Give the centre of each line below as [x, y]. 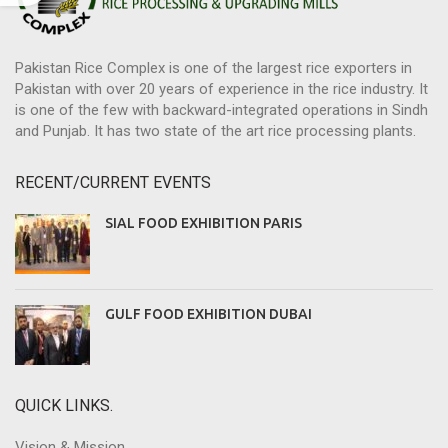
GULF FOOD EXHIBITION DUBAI [208, 314]
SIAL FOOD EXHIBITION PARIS [203, 223]
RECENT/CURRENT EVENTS [113, 183]
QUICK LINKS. [64, 406]
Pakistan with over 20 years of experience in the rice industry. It [221, 89]
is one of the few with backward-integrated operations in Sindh [221, 110]
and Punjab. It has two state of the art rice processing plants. [215, 131]
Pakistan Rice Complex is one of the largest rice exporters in [213, 68]
